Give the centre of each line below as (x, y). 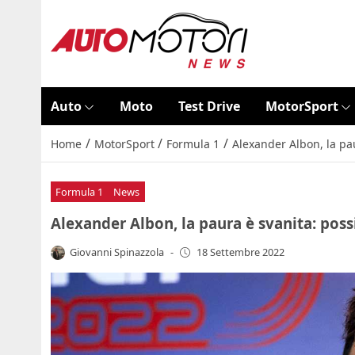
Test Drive (209, 106)
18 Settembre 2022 (240, 252)
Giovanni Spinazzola (117, 252)
